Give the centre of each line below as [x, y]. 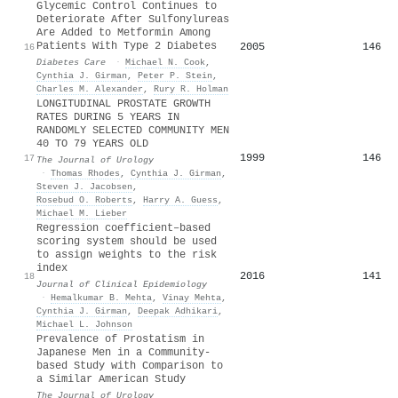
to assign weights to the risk [127, 255]
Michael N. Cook [165, 62]
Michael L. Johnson [84, 324]
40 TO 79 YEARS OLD [92, 143]
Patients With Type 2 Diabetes [127, 46]
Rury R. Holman [191, 88]
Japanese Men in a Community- [123, 352]
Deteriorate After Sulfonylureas [133, 19]
